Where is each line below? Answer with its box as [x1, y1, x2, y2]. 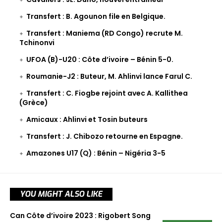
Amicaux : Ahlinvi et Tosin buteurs [26, 114, 148, 125]
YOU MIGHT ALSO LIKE [20, 189, 103, 200]
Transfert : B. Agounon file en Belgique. [26, 11, 166, 22]
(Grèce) [19, 98, 48, 108]
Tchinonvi [19, 38, 55, 48]
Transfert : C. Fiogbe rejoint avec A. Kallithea [26, 88, 188, 99]
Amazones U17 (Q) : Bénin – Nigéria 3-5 [26, 148, 166, 159]
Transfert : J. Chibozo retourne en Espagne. [26, 131, 183, 142]
